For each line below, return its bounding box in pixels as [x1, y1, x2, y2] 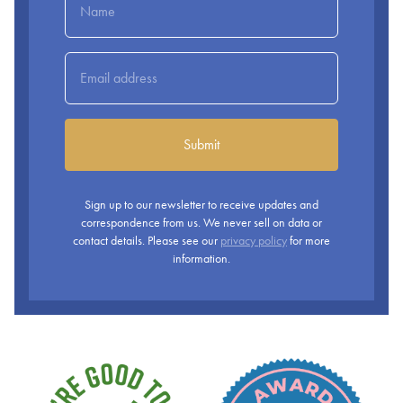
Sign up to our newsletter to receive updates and [85, 196, 318, 212]
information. [173, 250, 230, 266]
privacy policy [220, 232, 287, 248]
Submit [184, 135, 219, 153]
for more [287, 232, 330, 248]
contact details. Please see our [73, 232, 220, 248]
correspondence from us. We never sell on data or [81, 214, 322, 230]
